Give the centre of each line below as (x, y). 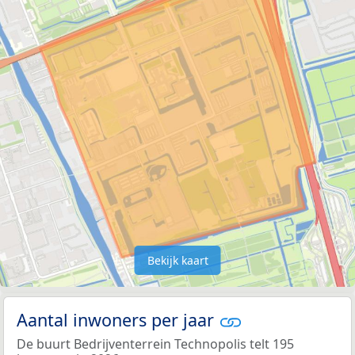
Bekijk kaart (177, 260)
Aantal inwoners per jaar (118, 319)
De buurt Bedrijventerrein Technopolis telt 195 (155, 344)
